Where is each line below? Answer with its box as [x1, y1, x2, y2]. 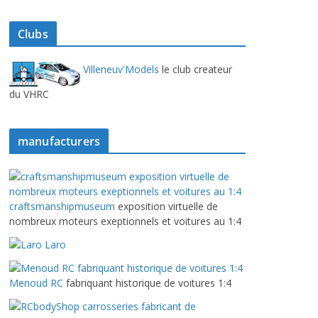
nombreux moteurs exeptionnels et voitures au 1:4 [9, 214, 241, 228]
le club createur [159, 62, 232, 76]
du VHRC [9, 87, 49, 101]
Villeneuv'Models [80, 62, 159, 76]
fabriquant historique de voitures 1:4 [63, 275, 231, 290]
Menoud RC [9, 275, 63, 290]
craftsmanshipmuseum [9, 199, 115, 213]
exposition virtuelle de [115, 199, 218, 213]
